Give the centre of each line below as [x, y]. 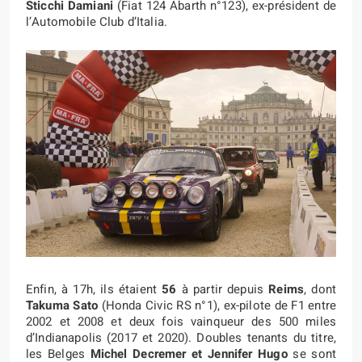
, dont [320, 289]
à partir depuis [223, 289]
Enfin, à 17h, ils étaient [94, 289]
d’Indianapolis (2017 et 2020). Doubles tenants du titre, [181, 337]
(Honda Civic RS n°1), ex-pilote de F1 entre [217, 305]
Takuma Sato [62, 305]
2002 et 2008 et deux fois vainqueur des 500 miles [181, 321]
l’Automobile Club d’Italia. [97, 22]
